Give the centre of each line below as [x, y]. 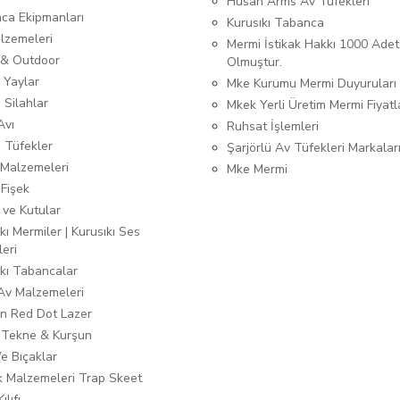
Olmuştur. [254, 62]
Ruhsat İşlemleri [272, 127]
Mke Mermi [257, 170]
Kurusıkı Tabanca [275, 23]
